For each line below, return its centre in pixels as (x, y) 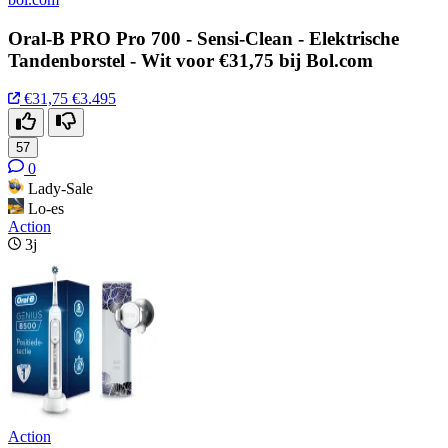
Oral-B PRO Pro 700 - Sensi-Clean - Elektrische (203, 38)
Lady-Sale (60, 189)
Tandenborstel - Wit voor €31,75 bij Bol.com (190, 60)
